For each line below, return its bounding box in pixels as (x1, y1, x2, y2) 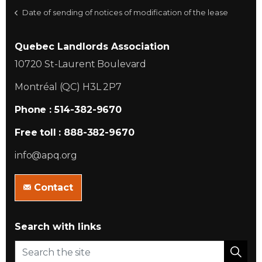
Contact (33, 182, 73, 193)
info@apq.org (15, 150, 78, 161)
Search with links (15, 221, 101, 232)
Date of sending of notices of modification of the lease (22, 8, 228, 17)
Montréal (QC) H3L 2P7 (15, 81, 122, 92)
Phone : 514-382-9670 (15, 104, 122, 115)
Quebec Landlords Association (15, 41, 170, 52)
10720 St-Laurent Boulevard (15, 58, 147, 70)
